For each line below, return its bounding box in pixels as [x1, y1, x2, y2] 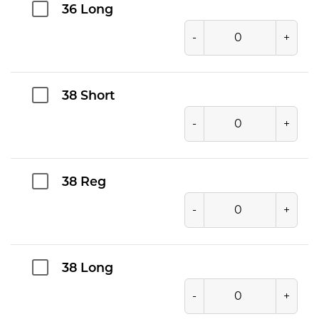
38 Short [62, 90, 115, 103]
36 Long [62, 4, 113, 16]
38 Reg [62, 176, 106, 189]
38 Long [62, 262, 113, 275]
